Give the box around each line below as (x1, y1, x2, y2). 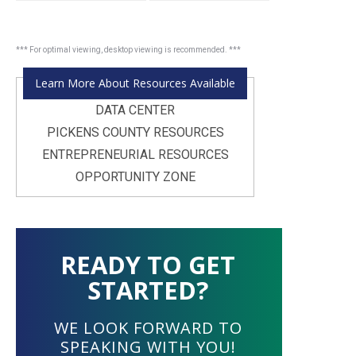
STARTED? (87, 273, 208, 307)
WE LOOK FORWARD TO (53, 317, 242, 339)
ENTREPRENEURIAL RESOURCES (41, 147, 229, 162)
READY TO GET (60, 248, 235, 281)
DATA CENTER (95, 103, 175, 118)
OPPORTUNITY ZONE (75, 169, 195, 184)
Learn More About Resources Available (35, 75, 235, 91)
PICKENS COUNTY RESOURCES (46, 125, 224, 140)
